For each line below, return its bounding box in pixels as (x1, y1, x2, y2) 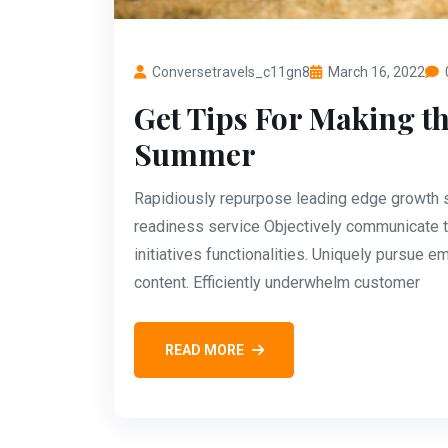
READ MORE (164, 341, 244, 358)
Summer (134, 133, 256, 174)
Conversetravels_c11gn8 (152, 63, 310, 80)
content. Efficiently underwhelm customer (134, 272, 420, 292)
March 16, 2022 (328, 63, 425, 80)
